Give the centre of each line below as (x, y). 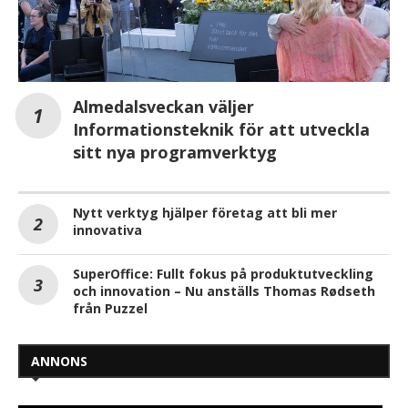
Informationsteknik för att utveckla (221, 129)
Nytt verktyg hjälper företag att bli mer (205, 212)
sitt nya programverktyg (175, 152)
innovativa (107, 229)
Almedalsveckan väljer (163, 106)
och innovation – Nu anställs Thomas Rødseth (224, 291)
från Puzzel (110, 308)
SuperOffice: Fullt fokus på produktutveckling (223, 273)
